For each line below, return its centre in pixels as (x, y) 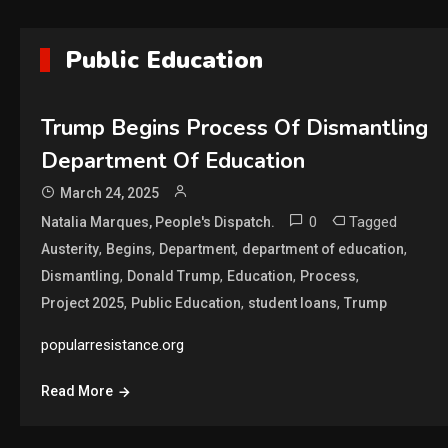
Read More (76, 391)
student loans (292, 303)
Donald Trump (173, 276)
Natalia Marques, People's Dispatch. (157, 222)
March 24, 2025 (109, 193)
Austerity (69, 249)
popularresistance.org (112, 345)
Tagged (372, 222)
